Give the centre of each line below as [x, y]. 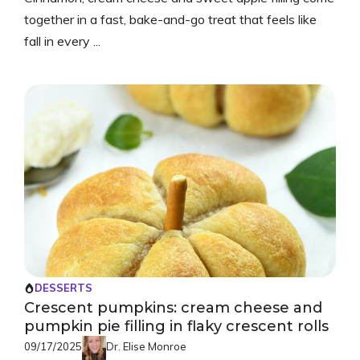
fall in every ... [62, 41]
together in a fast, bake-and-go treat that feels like [170, 20]
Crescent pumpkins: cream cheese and [173, 308]
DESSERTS [63, 288]
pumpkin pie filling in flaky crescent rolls [176, 327]
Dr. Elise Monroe [146, 347]
